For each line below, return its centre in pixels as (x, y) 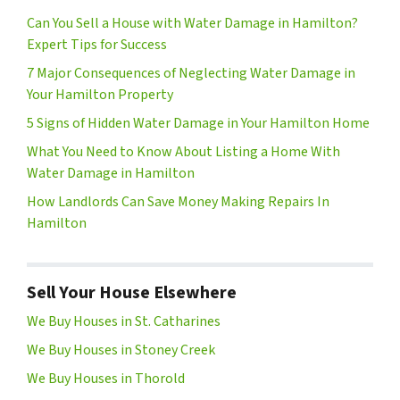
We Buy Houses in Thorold (106, 378)
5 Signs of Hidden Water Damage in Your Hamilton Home (198, 124)
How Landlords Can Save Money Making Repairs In (178, 202)
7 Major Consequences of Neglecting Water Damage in (191, 74)
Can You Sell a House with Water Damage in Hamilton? (192, 24)
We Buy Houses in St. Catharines (124, 321)
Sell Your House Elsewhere (132, 292)
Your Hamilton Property (100, 95)
